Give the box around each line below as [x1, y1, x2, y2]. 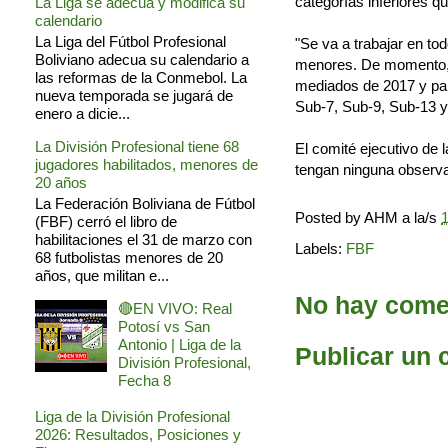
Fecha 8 [118, 372, 171, 390]
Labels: [295, 239, 346, 257]
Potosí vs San [118, 318, 210, 336]
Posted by [295, 209, 364, 227]
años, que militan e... [35, 267, 169, 285]
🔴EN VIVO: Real [118, 300, 232, 318]
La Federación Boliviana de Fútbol [35, 195, 255, 213]
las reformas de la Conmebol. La [35, 69, 247, 87]
